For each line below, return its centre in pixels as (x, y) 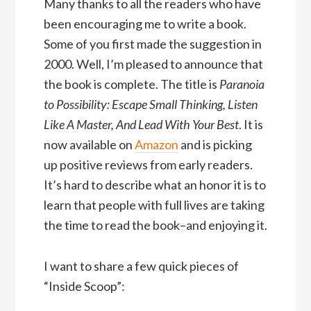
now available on (89, 145)
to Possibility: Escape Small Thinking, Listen (150, 104)
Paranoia (242, 84)
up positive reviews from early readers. (148, 165)
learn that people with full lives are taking (154, 205)
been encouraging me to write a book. (145, 24)
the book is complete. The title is (131, 84)
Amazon (156, 145)
